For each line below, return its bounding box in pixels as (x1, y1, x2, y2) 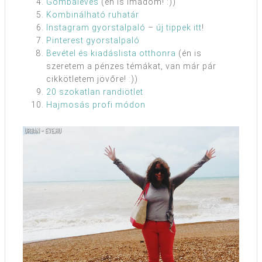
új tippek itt (156, 23, 202, 32)
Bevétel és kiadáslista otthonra (46, 49, 176, 58)
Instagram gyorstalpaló (46, 23, 146, 32)
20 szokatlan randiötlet (46, 87, 143, 96)
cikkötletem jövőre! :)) (46, 74, 138, 84)
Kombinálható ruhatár (46, 10, 139, 19)
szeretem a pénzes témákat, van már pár (46, 61, 216, 71)
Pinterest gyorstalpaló (46, 36, 140, 45)
